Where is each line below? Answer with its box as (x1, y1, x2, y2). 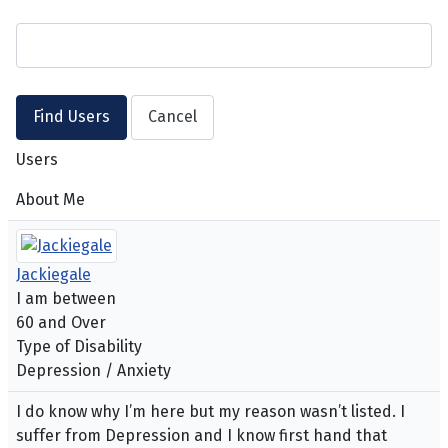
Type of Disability (16, 337, 142, 357)
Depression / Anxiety (16, 361, 171, 381)
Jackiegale (16, 265, 91, 285)
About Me (16, 190, 85, 210)
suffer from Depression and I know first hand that (16, 426, 387, 446)
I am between (16, 289, 116, 309)
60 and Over (16, 313, 106, 333)
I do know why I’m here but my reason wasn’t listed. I (16, 402, 405, 422)
